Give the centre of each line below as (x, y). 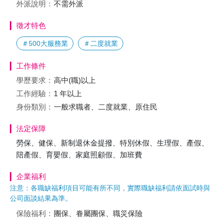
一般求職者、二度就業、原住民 (106, 107)
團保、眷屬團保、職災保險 (98, 213)
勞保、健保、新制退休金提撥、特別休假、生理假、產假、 (112, 143)
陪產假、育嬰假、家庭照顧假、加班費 (79, 155)
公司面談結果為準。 (41, 198)
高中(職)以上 (75, 80)
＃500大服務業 (45, 43)
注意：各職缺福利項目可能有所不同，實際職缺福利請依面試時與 (110, 188)
